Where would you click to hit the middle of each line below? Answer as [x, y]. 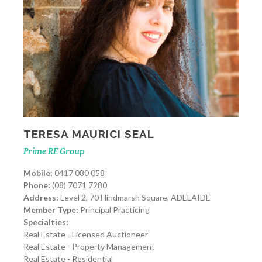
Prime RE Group [54, 151]
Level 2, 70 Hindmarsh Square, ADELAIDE [135, 197]
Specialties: [46, 222]
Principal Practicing [114, 209]
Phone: [37, 185]
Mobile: [38, 173]
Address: [41, 197]
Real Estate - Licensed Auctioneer [86, 234]
